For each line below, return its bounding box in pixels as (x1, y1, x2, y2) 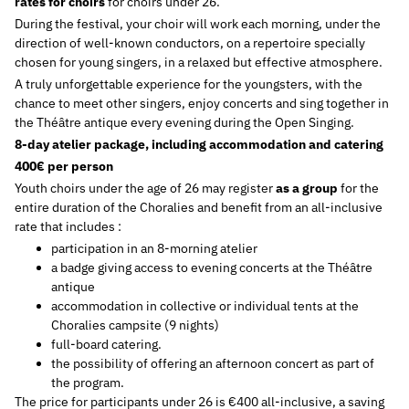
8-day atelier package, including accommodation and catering (15, 135, 383, 152)
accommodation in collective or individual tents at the (51, 297, 359, 314)
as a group (276, 179, 338, 196)
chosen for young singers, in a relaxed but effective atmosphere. (15, 53, 383, 70)
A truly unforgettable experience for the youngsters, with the (15, 75, 362, 92)
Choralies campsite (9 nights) (51, 316, 219, 333)
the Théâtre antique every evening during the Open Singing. (15, 113, 354, 131)
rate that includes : (15, 217, 121, 235)
